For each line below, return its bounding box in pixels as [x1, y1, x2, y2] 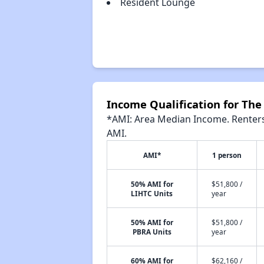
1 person [212, 150, 242, 160]
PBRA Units [132, 227, 171, 236]
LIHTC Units [131, 189, 173, 198]
